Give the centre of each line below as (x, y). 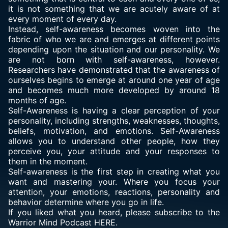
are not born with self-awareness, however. (114, 60)
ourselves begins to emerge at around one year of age (114, 80)
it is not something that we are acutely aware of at (114, 9)
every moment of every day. (62, 19)
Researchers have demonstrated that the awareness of (114, 70)
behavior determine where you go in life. (86, 202)
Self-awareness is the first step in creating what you (114, 172)
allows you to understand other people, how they (114, 141)
